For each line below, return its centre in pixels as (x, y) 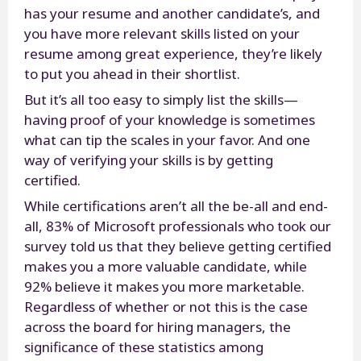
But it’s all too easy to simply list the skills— (161, 99)
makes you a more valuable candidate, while (166, 266)
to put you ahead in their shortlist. (134, 73)
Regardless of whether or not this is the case (166, 306)
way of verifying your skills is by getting (149, 160)
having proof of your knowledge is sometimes (170, 119)
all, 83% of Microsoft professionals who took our (178, 226)
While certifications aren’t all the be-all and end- (176, 205)
